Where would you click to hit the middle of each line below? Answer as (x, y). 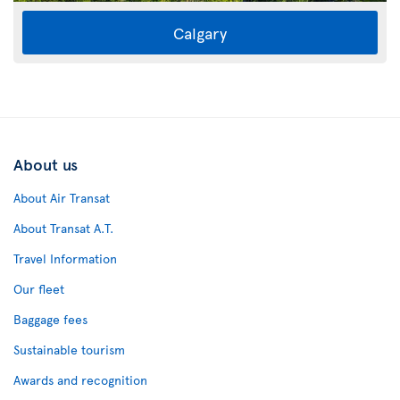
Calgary (200, 32)
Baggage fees (50, 319)
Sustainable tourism (69, 349)
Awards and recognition (80, 379)
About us (46, 163)
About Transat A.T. (63, 228)
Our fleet (39, 288)
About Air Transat (62, 197)
